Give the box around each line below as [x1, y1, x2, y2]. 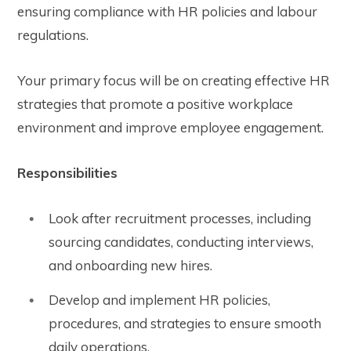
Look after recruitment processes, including [49, 210, 311, 227]
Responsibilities [17, 165, 118, 182]
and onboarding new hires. [49, 257, 212, 274]
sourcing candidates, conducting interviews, [49, 233, 313, 251]
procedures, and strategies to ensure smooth [49, 314, 321, 331]
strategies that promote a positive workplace [17, 96, 293, 113]
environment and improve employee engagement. [17, 119, 324, 136]
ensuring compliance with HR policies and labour [17, 3, 317, 20]
